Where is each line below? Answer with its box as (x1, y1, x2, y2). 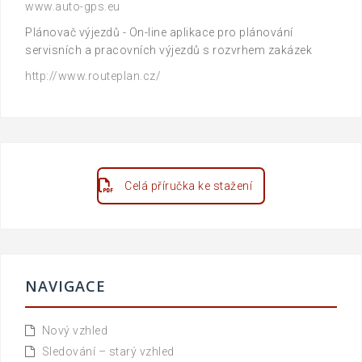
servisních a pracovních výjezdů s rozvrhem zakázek (25, 43, 312, 57)
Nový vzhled (41, 323, 107, 337)
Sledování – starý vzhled (41, 344, 175, 358)
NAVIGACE (25, 276, 106, 296)
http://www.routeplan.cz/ (25, 69, 161, 82)
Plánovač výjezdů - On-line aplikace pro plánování (25, 25, 293, 39)
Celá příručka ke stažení (124, 179, 253, 192)
